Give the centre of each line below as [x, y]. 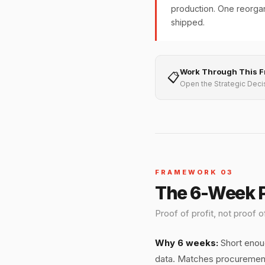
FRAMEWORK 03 [194, 172]
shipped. [188, 22]
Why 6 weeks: [187, 243]
